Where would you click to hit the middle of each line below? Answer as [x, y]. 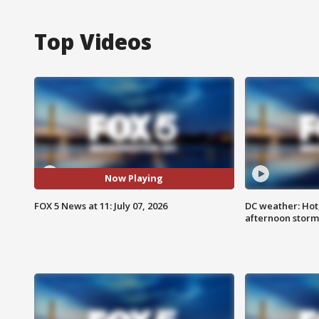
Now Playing [134, 178]
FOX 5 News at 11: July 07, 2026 [101, 205]
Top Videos [93, 41]
